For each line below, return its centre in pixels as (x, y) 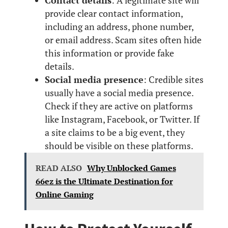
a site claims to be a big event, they (115, 132)
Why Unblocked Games (131, 168)
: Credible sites (174, 79)
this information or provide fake (109, 53)
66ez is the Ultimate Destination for (104, 181)
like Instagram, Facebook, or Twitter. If (122, 119)
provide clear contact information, (114, 13)
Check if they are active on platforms (119, 106)
